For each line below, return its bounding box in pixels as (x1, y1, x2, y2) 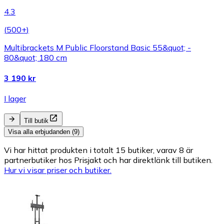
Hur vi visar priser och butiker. (4, 165, 111, 175)
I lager (4, 93, 26, 104)
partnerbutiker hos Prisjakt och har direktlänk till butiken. (4, 155, 212, 165)
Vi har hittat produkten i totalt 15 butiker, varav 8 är (4, 145, 193, 155)
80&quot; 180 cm (4, 52, 67, 62)
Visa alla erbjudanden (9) (8, 128, 79, 136)
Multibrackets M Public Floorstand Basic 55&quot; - (4, 42, 191, 52)
